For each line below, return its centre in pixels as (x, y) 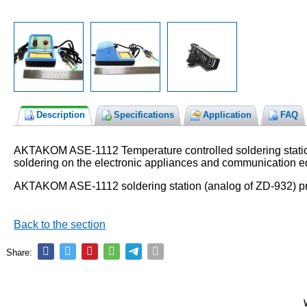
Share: (19, 252)
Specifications (144, 114)
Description (61, 114)
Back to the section (60, 224)
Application (227, 114)
